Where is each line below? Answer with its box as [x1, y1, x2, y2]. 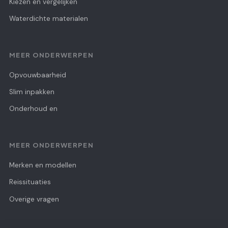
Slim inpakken [9, 87, 54, 96]
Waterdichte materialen [9, 14, 88, 23]
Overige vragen [9, 194, 59, 204]
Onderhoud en [9, 104, 58, 113]
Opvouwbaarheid [9, 70, 66, 79]
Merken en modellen [9, 160, 76, 169]
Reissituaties [9, 178, 51, 187]
